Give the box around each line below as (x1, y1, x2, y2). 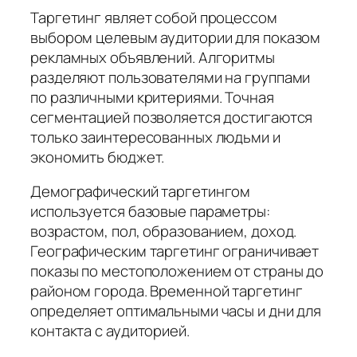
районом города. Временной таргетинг (30, 280, 303, 302)
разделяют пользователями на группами (30, 66, 311, 88)
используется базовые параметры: (30, 201, 270, 222)
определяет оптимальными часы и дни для (30, 300, 322, 322)
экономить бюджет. (30, 146, 165, 167)
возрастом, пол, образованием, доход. (30, 221, 297, 242)
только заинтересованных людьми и (30, 126, 280, 147)
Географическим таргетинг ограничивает (30, 241, 320, 262)
